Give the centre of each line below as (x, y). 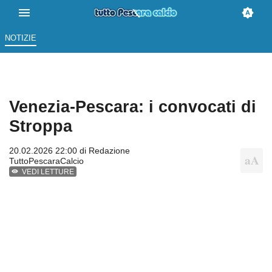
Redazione (109, 151)
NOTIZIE (20, 38)
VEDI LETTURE (48, 172)
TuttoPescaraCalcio (46, 161)
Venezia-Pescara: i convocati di (133, 107)
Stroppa (41, 126)
